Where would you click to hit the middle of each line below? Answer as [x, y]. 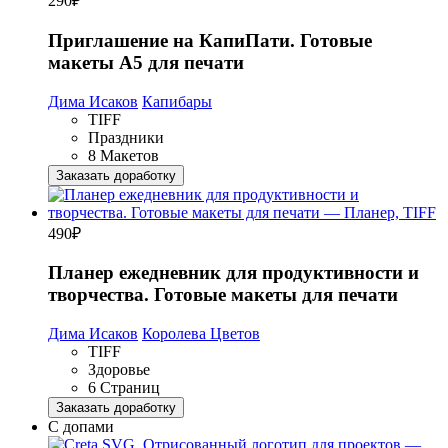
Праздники [126, 137]
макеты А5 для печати [146, 62]
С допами [81, 426]
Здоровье [119, 369]
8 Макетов [123, 155]
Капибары [177, 101]
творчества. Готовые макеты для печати [223, 295]
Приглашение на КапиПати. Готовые [210, 40]
